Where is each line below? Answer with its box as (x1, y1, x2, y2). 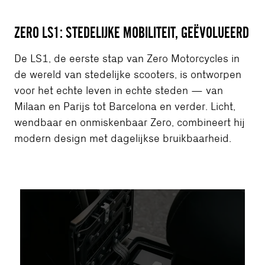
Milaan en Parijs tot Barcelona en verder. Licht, (14, 101, 235, 113)
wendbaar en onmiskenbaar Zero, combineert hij (14, 117, 245, 129)
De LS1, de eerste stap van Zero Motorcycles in (14, 53, 240, 65)
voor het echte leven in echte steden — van (14, 85, 223, 97)
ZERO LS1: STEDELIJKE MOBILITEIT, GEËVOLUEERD (14, 24, 249, 41)
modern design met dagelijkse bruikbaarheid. (14, 133, 231, 145)
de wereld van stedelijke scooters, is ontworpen (14, 69, 241, 81)
